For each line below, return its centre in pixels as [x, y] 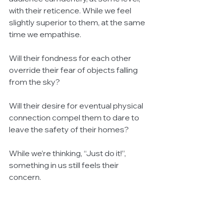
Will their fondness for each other [71, 58]
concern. [25, 177]
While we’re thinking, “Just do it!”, [68, 153]
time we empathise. [45, 34]
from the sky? [34, 82]
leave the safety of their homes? [69, 130]
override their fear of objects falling [74, 70]
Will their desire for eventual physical [77, 106]
